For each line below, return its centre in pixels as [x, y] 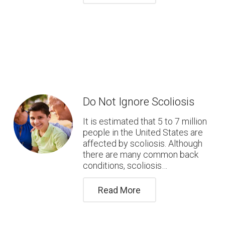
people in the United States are [143, 132]
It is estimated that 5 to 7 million [145, 121]
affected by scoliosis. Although [142, 143]
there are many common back [140, 154]
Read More [120, 190]
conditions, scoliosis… [125, 165]
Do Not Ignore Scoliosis [138, 101]
